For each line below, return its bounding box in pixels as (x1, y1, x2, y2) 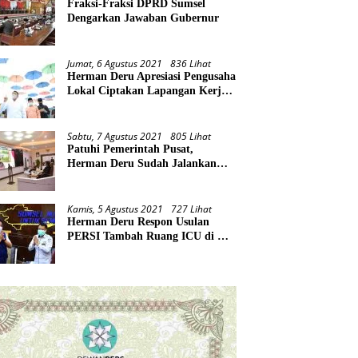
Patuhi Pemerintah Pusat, (67, 143, 194, 156)
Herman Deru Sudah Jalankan (67, 157, 217, 170)
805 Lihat (170, 129, 212, 144)
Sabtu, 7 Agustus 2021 (67, 129, 163, 144)
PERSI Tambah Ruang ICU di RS (67, 230, 233, 243)
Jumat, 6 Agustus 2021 (67, 57, 163, 71)
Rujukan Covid (67, 245, 143, 257)
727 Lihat (171, 202, 213, 217)
